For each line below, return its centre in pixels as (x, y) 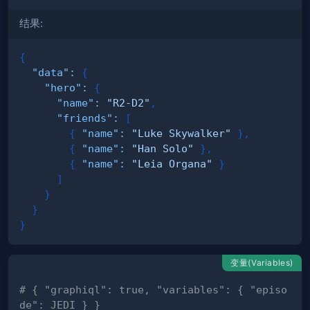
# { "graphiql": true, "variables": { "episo (153, 290)
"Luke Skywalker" (181, 134)
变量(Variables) (262, 263)
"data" (51, 73)
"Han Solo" (163, 149)
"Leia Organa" (172, 164)
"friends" (85, 118)
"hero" (63, 88)
